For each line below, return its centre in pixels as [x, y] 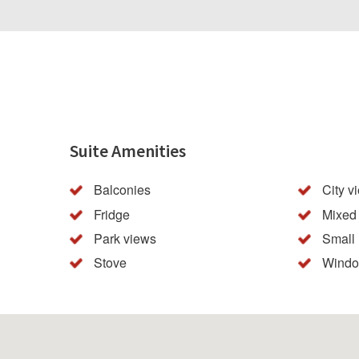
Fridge [112, 214]
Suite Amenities [128, 151]
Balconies [122, 190]
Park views [125, 238]
